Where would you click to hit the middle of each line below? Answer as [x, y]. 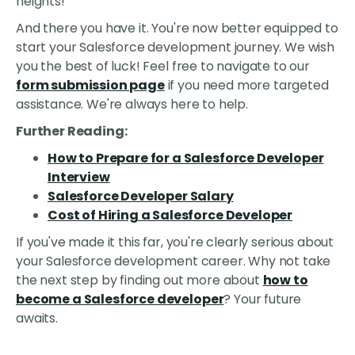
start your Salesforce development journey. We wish [175, 47]
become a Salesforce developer [120, 299]
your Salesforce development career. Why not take [174, 261]
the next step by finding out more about [139, 280]
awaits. [37, 318]
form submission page [90, 85]
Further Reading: [72, 131]
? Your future [263, 299]
